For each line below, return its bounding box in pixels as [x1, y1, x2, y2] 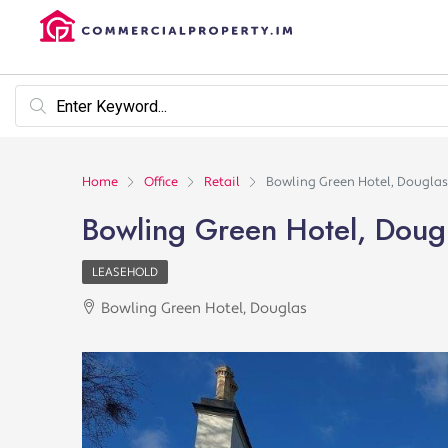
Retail [204, 174, 240, 190]
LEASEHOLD [92, 265, 158, 280]
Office [144, 174, 178, 190]
